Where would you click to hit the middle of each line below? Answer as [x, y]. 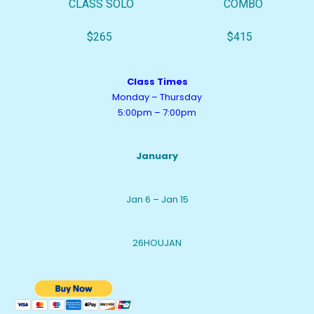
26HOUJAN [157, 243]
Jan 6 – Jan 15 [157, 199]
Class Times [157, 82]
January [157, 156]
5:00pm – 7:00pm [157, 112]
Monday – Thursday [157, 97]
